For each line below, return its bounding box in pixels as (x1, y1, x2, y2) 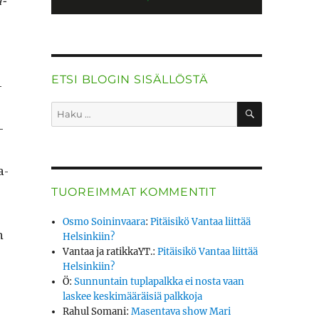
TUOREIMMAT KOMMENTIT (51, 185, 216, 199)
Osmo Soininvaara (63, 216, 146, 229)
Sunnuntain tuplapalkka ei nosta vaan (74, 276, 245, 288)
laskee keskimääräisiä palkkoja (63, 291, 203, 303)
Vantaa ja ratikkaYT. (63, 246, 153, 258)
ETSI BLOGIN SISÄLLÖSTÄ (51, 73, 208, 87)
